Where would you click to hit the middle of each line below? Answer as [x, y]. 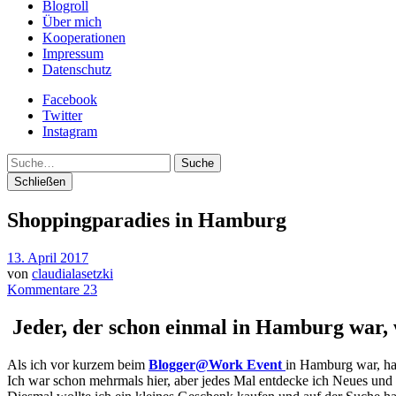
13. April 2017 [48, 257]
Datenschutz [77, 69]
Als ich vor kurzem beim [78, 364]
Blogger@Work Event [215, 364]
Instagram [70, 131]
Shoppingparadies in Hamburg [147, 220]
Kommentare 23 [52, 289]
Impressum [73, 53]
